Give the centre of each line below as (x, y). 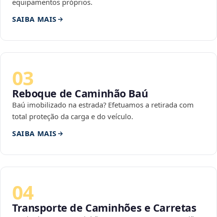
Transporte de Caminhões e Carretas (104, 208)
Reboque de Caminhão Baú (80, 93)
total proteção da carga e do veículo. (73, 116)
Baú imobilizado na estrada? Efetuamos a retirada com (103, 105)
